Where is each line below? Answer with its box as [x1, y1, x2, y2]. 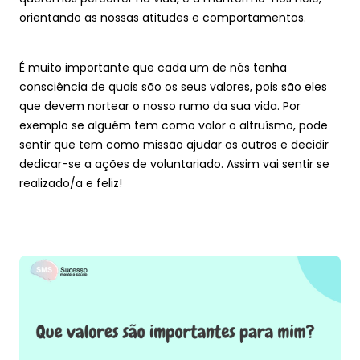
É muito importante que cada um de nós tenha [19, 59, 287, 76]
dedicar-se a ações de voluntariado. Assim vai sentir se [19, 156, 329, 172]
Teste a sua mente [122, 31, 238, 48]
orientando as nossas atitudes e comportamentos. [19, 10, 306, 26]
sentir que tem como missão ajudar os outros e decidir [19, 137, 329, 153]
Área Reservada [118, 85, 242, 106]
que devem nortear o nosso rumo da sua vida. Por [19, 98, 301, 114]
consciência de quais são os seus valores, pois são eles [19, 79, 327, 95]
